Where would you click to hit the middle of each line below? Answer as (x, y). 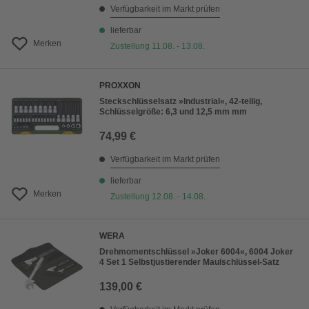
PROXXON (120, 86)
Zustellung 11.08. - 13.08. (158, 47)
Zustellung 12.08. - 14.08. (158, 197)
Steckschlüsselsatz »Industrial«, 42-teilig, (181, 102)
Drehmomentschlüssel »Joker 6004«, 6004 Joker (196, 252)
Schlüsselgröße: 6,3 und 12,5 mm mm (173, 112)
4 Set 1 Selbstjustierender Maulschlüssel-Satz (189, 262)
